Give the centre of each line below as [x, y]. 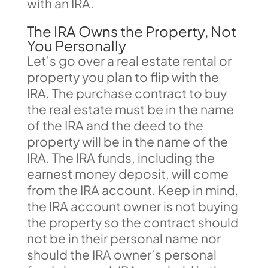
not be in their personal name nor [124, 238]
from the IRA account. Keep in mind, [133, 190]
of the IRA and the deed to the [115, 125]
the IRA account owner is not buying [133, 206]
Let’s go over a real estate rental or [129, 61]
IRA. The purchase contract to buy [127, 93]
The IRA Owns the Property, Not [131, 31]
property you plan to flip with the [123, 77]
